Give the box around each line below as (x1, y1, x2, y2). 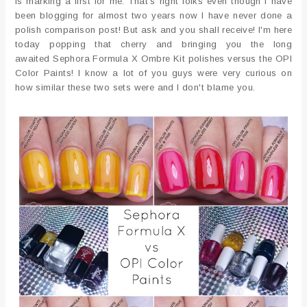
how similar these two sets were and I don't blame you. (14, 82, 256, 93)
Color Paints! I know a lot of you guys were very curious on (14, 67, 293, 78)
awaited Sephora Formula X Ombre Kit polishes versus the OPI (14, 53, 293, 64)
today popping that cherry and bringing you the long (14, 38, 293, 49)
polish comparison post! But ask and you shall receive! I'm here (14, 24, 293, 35)
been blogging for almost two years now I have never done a (14, 10, 293, 21)
